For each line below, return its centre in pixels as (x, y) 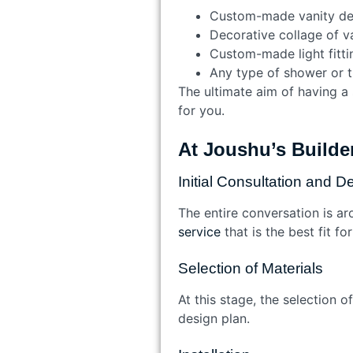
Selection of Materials (250, 268)
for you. (205, 110)
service (199, 231)
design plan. (217, 318)
